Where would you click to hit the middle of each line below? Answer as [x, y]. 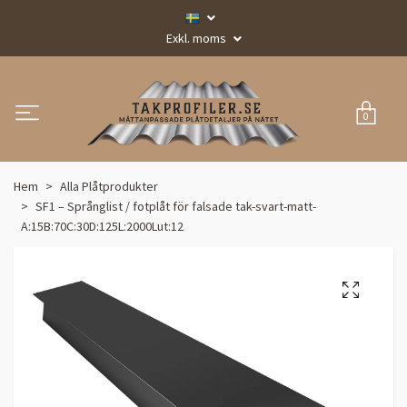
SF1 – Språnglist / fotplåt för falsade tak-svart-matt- [176, 206]
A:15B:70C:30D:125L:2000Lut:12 [102, 226]
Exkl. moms [197, 38]
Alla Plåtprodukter [109, 186]
